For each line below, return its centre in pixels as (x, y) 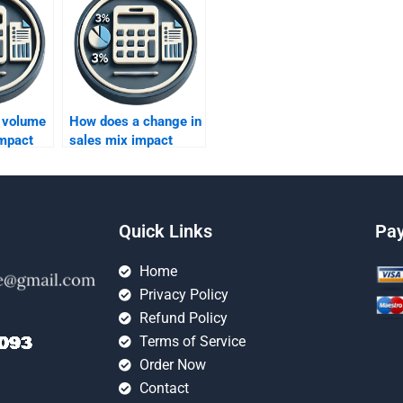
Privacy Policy (184, 295)
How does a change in (135, 121)
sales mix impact (121, 140)
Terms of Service (192, 341)
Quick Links (166, 231)
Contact (164, 388)
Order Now (172, 365)
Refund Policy (183, 318)
